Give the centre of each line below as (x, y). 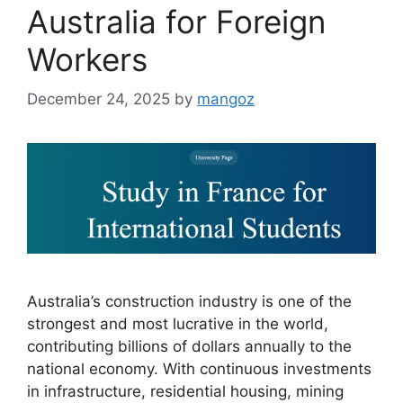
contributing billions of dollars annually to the (189, 346)
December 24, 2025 (99, 99)
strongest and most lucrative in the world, (178, 323)
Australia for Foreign (176, 21)
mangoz (226, 99)
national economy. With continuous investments (199, 368)
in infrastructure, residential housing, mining (185, 391)
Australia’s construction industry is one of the (189, 301)
